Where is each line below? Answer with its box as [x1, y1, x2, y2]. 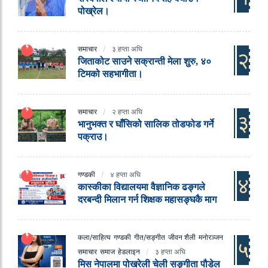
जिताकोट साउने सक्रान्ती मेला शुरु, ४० [78, 56, 211, 67]
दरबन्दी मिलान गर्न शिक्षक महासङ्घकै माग [78, 194, 217, 205]
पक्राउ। [78, 132, 108, 142]
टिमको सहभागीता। [78, 69, 143, 80]
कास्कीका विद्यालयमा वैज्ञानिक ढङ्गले [78, 182, 205, 193]
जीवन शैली [168, 233, 196, 242]
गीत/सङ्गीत [134, 233, 165, 242]
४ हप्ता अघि [110, 170, 141, 179]
